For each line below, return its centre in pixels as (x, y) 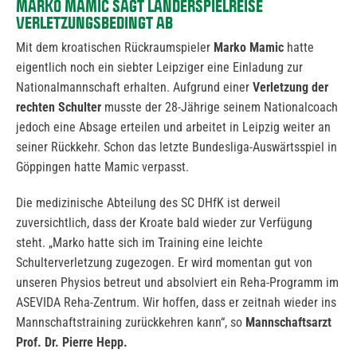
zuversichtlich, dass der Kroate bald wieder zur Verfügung (164, 223)
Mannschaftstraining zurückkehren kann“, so (131, 323)
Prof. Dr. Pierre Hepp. (72, 343)
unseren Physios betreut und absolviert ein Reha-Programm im (177, 283)
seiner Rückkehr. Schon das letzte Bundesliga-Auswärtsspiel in (177, 147)
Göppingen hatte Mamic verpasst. (102, 167)
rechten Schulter (59, 108)
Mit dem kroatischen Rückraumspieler (115, 48)
